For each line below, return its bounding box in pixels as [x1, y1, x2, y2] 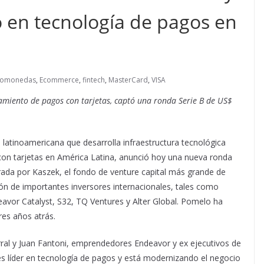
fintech [82, 75, 105, 85]
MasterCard [108, 75, 148, 85]
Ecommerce [39, 75, 79, 85]
